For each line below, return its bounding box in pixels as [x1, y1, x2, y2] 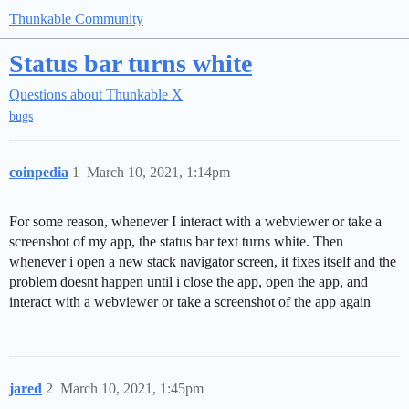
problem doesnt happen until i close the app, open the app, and [9, 274, 368, 290]
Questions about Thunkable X [9, 87, 183, 102]
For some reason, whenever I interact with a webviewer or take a [9, 214, 382, 230]
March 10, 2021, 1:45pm [60, 381, 204, 397]
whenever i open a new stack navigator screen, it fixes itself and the [9, 254, 396, 270]
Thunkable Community [9, 11, 143, 26]
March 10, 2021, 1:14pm [87, 164, 230, 181]
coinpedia [9, 164, 68, 181]
